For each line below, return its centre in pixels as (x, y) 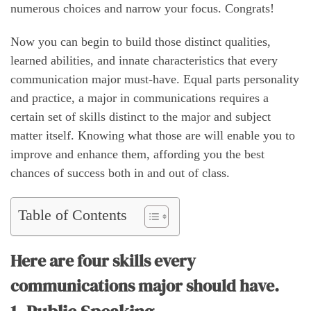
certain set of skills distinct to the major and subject (141, 116)
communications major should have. (145, 285)
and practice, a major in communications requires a (140, 98)
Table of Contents (73, 215)
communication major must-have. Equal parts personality (155, 79)
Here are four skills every (103, 260)
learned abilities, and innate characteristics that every (144, 60)
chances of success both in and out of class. (120, 173)
